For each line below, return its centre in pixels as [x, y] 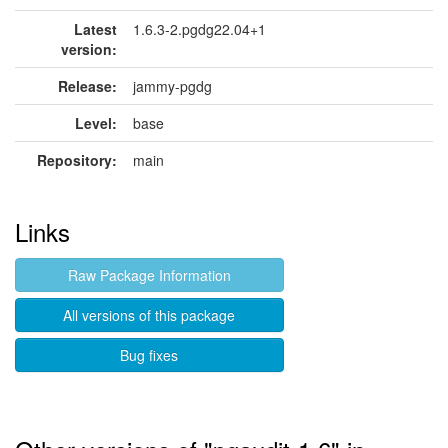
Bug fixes [149, 355]
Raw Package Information [149, 275]
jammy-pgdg [172, 86]
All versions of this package [149, 315]
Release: [87, 86]
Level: [96, 123]
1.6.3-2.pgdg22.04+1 [199, 29]
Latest [95, 29]
